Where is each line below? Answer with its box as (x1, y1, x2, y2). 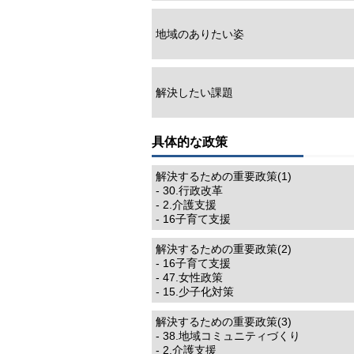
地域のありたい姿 (156, 27, 244, 40)
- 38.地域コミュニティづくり (156, 329, 300, 342)
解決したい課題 (156, 85, 233, 99)
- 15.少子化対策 (156, 284, 234, 298)
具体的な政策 (152, 135, 228, 149)
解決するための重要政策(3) (156, 314, 292, 328)
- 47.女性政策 (156, 270, 223, 284)
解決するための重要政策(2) (156, 242, 292, 255)
